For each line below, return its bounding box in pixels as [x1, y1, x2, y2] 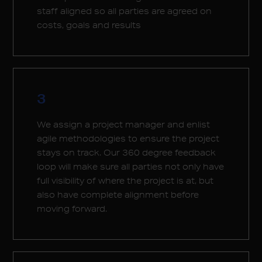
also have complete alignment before [37, 189, 199, 200]
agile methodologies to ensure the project [37, 133, 220, 144]
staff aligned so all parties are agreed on [37, 6, 212, 16]
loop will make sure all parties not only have [37, 161, 225, 172]
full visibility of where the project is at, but [37, 175, 214, 186]
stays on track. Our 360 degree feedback [37, 147, 216, 158]
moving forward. [37, 204, 108, 214]
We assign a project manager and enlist [37, 119, 211, 130]
